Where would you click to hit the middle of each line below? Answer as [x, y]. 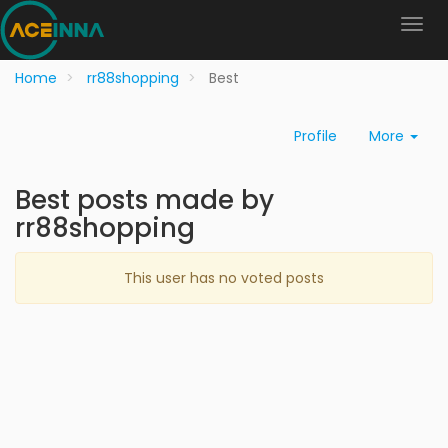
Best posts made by [144, 200]
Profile [315, 136]
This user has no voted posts [224, 278]
